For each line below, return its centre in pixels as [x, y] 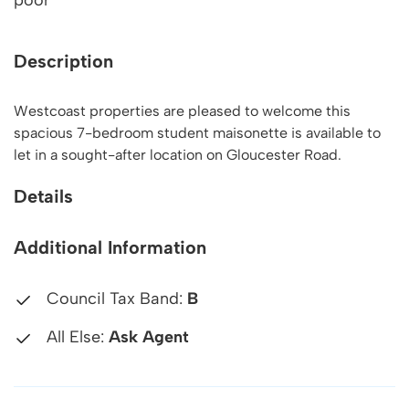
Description [63, 61]
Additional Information [110, 247]
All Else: [75, 337]
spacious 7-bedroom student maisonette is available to [197, 133]
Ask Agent [149, 337]
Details [43, 196]
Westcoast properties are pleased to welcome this [182, 111]
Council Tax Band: [115, 299]
